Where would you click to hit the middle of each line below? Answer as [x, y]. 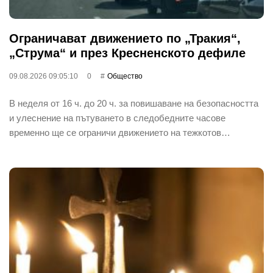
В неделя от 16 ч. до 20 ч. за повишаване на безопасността [134, 103]
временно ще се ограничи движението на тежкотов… [120, 132]
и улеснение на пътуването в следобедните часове [117, 118]
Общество [125, 76]
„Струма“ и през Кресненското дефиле [127, 53]
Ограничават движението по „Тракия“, [125, 38]
